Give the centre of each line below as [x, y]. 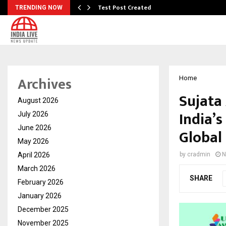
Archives [45, 84]
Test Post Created [124, 8]
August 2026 [38, 100]
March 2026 [37, 168]
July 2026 [33, 114]
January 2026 [40, 196]
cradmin [199, 154]
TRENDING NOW [39, 8]
